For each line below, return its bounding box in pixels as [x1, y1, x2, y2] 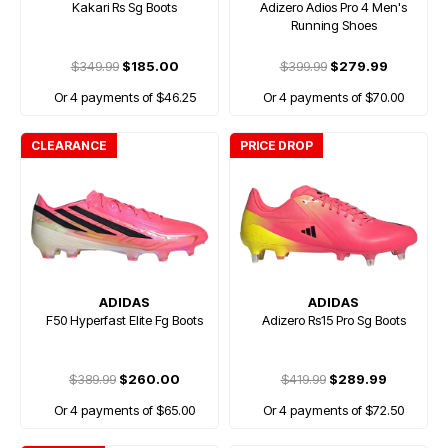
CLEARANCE [31, 138, 107, 153]
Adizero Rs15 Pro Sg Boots [261, 312, 406, 328]
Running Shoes [290, 17, 377, 33]
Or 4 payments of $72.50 [263, 402, 404, 418]
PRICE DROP [240, 138, 313, 153]
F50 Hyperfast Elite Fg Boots [46, 312, 203, 328]
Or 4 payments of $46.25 [53, 89, 196, 105]
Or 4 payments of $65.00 [54, 402, 195, 418]
